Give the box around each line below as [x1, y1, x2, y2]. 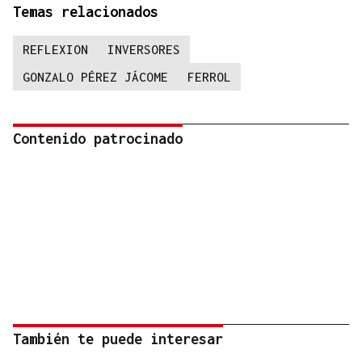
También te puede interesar [13, 330, 223, 348]
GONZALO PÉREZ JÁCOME [23, 69, 168, 85]
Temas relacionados [13, 3, 158, 21]
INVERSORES [107, 42, 180, 57]
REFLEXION [23, 42, 88, 57]
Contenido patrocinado [13, 130, 183, 148]
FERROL [187, 69, 231, 85]
